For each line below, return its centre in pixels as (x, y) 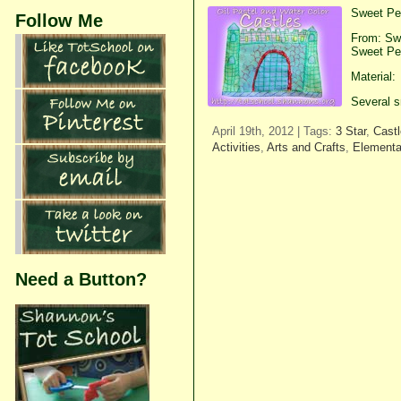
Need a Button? (81, 279)
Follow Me (59, 20)
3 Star (350, 132)
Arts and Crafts (306, 148)
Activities (236, 148)
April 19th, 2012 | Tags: (273, 132)
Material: (373, 76)
